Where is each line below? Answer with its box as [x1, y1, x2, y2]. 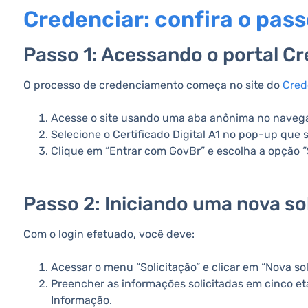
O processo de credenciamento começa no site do [23, 78, 283, 91]
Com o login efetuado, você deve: [23, 228, 195, 241]
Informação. [51, 294, 112, 307]
